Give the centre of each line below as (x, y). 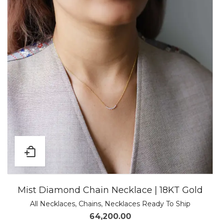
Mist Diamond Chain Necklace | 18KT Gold (110, 190)
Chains (90, 204)
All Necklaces (52, 204)
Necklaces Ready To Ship (147, 204)
